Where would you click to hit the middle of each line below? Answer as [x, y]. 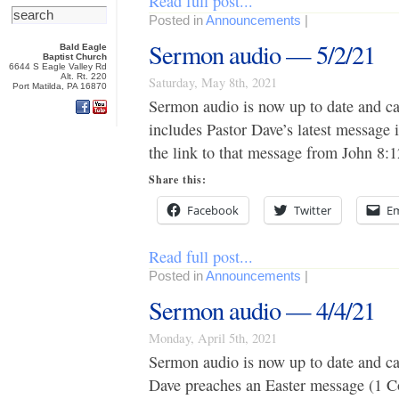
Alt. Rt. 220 [84, 76]
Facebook [213, 211]
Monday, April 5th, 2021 [213, 338]
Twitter [313, 211]
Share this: [178, 180]
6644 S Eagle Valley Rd [58, 66]
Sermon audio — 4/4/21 [262, 309]
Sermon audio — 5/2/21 [262, 54]
